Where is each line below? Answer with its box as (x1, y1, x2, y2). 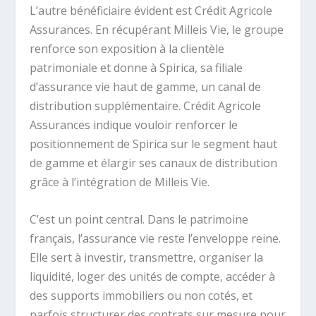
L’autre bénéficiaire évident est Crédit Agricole (30, 2, 273, 18)
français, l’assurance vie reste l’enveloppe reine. (30, 230, 281, 246)
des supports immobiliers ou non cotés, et (30, 287, 253, 303)
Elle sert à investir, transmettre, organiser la (30, 249, 264, 265)
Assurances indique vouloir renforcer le (30, 116, 238, 133)
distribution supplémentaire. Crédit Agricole (30, 97, 262, 114)
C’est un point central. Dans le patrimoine (30, 211, 249, 227)
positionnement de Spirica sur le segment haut (30, 135, 278, 152)
